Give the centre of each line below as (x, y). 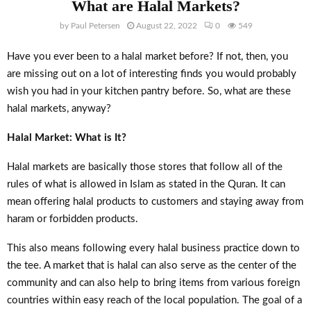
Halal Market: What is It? (67, 137)
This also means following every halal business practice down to (153, 248)
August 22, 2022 (166, 26)
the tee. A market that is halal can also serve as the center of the (152, 265)
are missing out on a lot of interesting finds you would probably (152, 74)
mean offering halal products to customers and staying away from (155, 201)
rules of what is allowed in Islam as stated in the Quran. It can (146, 184)
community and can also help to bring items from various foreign (153, 283)
